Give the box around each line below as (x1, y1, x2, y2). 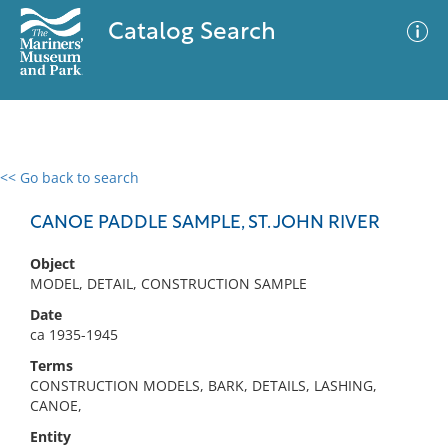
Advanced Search (238, 185, 354, 205)
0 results (15, 180, 73, 199)
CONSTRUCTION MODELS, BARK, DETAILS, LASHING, (30, 376, 377, 395)
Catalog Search (107, 21, 276, 45)
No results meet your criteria (124, 291, 317, 310)
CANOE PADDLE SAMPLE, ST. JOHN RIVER (30, 214, 380, 233)
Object (30, 254, 75, 273)
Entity (30, 427, 71, 446)
